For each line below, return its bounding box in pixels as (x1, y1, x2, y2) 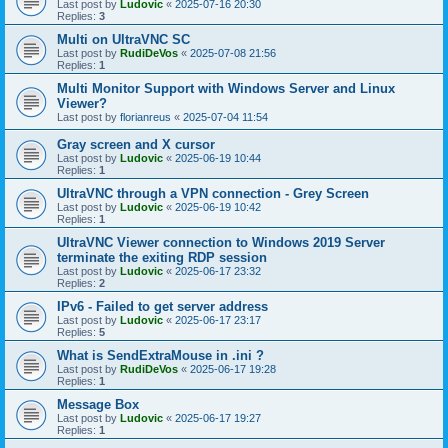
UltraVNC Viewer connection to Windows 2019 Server (57, 235, 385, 250)
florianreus (120, 111, 171, 123)
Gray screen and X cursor (57, 137, 215, 152)
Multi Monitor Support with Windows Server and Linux (57, 81, 395, 96)
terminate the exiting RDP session (57, 250, 267, 265)
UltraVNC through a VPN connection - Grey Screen (57, 186, 369, 201)
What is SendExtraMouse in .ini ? (57, 348, 264, 363)
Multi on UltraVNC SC (57, 32, 190, 47)
